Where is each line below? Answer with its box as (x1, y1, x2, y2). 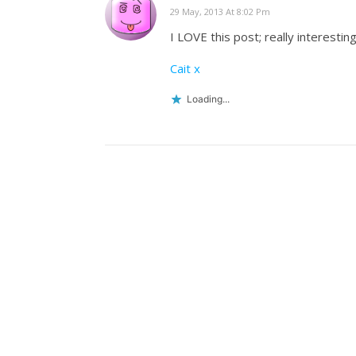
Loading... (187, 93, 230, 105)
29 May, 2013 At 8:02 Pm (170, 5, 270, 17)
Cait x (170, 60, 200, 76)
